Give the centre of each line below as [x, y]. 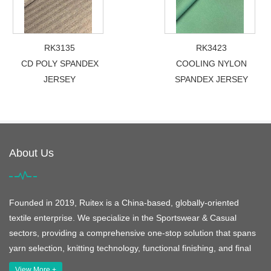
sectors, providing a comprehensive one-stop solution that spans [132, 233]
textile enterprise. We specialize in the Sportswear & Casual [123, 217]
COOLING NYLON [211, 63]
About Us [31, 153]
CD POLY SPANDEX [60, 63]
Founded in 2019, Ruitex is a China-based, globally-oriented [124, 202]
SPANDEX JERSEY [211, 79]
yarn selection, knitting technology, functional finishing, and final [130, 248]
